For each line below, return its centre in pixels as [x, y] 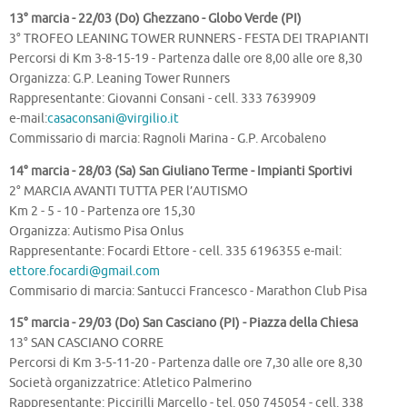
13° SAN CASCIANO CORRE [86, 343]
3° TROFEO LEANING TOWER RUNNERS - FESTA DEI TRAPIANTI [189, 39]
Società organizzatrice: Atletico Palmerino [130, 383]
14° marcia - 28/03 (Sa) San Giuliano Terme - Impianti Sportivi [181, 171]
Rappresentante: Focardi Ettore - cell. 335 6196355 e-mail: [175, 251]
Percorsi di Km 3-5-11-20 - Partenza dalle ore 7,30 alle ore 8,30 [186, 363]
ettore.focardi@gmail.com [84, 271]
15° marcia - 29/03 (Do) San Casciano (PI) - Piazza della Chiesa [184, 323]
